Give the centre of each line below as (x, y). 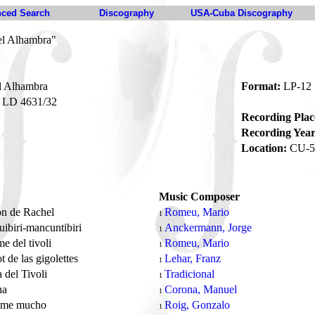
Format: (261, 86)
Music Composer (199, 197)
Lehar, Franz (193, 258)
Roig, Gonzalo (197, 305)
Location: (264, 148)
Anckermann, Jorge (208, 227)
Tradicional (189, 274)
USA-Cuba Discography (242, 13)
